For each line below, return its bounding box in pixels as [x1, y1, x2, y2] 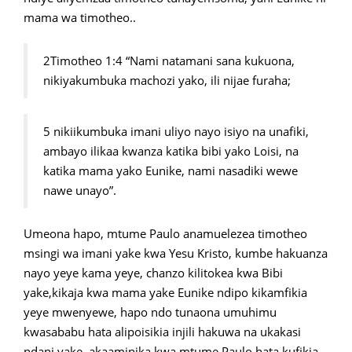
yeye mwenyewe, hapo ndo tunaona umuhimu [24, 304, 277, 321]
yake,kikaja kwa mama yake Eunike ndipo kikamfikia [24, 284, 307, 301]
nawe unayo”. [43, 182, 116, 199]
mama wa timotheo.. [24, 9, 136, 26]
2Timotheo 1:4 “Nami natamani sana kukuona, [43, 53, 295, 69]
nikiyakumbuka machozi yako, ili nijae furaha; [43, 72, 291, 89]
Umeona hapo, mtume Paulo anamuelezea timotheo [24, 225, 307, 242]
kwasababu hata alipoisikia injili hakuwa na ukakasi [24, 324, 301, 340]
